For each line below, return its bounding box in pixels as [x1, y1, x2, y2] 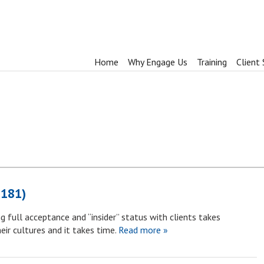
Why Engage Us [127, 56, 187, 68]
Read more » [116, 224, 168, 236]
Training [196, 56, 227, 68]
